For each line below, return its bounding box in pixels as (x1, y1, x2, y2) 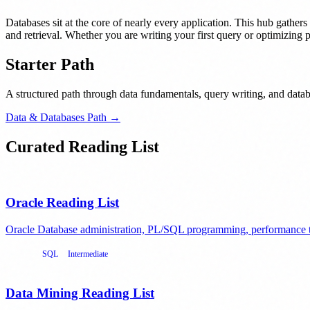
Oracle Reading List (6, 195, 119, 210)
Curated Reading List (6, 137, 159, 156)
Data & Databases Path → (6, 111, 120, 123)
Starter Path (6, 55, 94, 73)
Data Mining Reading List (6, 286, 154, 301)
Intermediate (67, 248, 108, 259)
